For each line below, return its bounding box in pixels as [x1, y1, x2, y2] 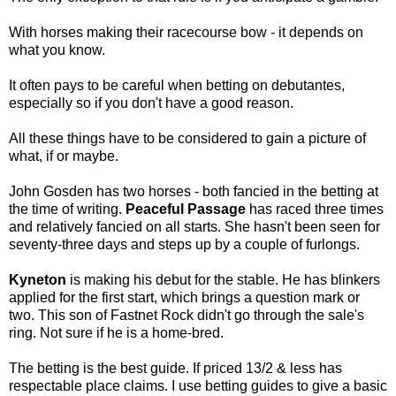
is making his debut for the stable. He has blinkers [66, 271, 380, 287]
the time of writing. [9, 201, 126, 217]
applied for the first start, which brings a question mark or [9, 289, 360, 305]
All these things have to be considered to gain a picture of [9, 130, 366, 146]
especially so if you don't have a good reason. [9, 95, 293, 110]
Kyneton [9, 271, 66, 287]
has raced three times [246, 201, 384, 217]
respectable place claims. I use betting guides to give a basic [9, 377, 387, 393]
